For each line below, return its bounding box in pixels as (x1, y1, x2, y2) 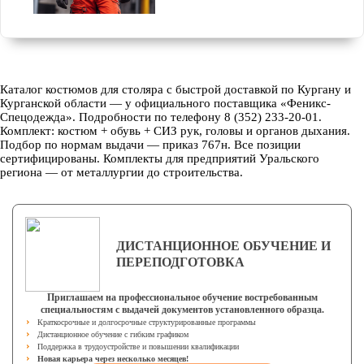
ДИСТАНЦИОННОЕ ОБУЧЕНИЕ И (116, 239, 331, 253)
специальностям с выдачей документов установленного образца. (40, 304, 324, 315)
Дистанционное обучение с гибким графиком (37, 330, 188, 339)
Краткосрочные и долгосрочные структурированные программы (37, 318, 256, 327)
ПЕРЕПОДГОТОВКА (116, 255, 245, 269)
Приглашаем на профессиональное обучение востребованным (46, 292, 318, 303)
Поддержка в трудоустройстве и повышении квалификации (37, 342, 239, 351)
